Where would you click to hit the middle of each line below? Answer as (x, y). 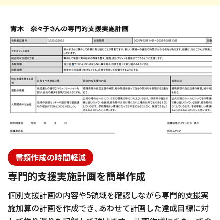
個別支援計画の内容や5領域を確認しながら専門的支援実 (108, 195)
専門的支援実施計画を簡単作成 (77, 176)
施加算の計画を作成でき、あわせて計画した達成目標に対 (108, 207)
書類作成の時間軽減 (51, 157)
